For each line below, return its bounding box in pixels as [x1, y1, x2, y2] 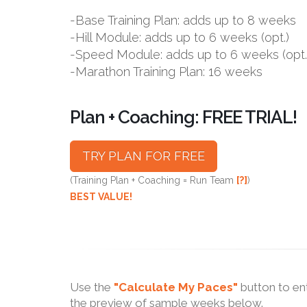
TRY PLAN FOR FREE [82, 149, 205, 163]
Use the [70, 280, 114, 294]
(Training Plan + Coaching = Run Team [70, 175, 236, 186]
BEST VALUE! [70, 191, 132, 202]
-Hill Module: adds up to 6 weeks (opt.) [70, 30, 289, 45]
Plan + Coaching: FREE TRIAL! [70, 107, 297, 127]
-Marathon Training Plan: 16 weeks [70, 64, 262, 79]
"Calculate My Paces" [114, 280, 238, 294]
